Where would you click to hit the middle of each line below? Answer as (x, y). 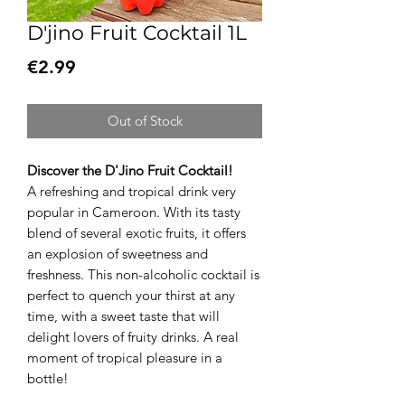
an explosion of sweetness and (118, 253)
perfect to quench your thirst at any (131, 295)
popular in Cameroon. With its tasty (134, 212)
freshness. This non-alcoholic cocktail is (143, 274)
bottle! (48, 378)
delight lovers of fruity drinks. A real (133, 336)
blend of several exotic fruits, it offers (137, 232)
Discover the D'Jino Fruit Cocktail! (130, 170)
